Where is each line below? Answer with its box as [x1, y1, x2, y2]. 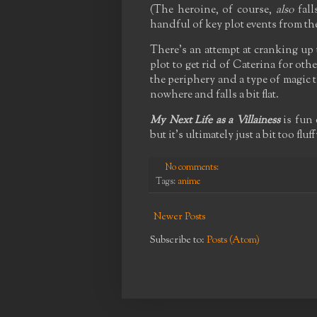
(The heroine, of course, [150, 1, 276, 18]
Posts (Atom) [207, 234, 260, 248]
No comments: [164, 161, 221, 175]
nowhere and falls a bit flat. [150, 87, 279, 103]
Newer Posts [154, 210, 205, 225]
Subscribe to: [150, 234, 207, 248]
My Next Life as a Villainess [150, 113, 280, 129]
